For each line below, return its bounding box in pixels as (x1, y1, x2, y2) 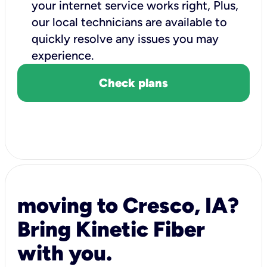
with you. (17, 240, 112, 266)
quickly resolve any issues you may (32, 31, 219, 46)
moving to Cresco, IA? (17, 192, 239, 218)
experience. (32, 48, 100, 63)
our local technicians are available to (32, 14, 227, 29)
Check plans (99, 75, 168, 90)
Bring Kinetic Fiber (17, 216, 205, 242)
